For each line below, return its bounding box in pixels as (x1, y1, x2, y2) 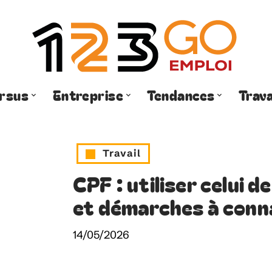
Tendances (147, 84, 215, 104)
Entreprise (52, 84, 124, 104)
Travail (103, 147, 141, 159)
